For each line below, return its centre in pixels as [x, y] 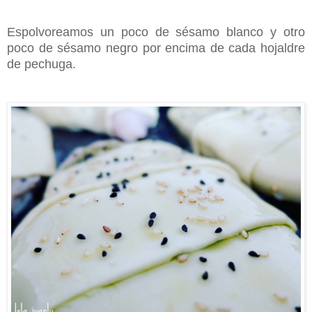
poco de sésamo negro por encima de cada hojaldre [156, 48]
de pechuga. [41, 64]
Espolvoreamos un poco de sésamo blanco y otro [156, 32]
